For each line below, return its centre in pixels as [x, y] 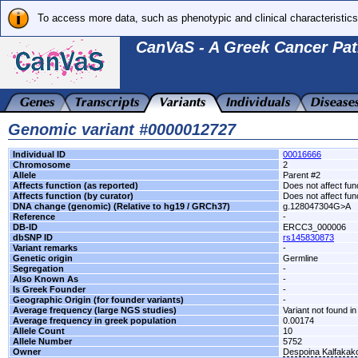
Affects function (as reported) [76, 185]
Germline [300, 258]
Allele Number [42, 341]
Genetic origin [43, 258]
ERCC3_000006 [314, 227]
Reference [34, 217]
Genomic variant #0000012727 [122, 129]
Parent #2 [302, 175]
